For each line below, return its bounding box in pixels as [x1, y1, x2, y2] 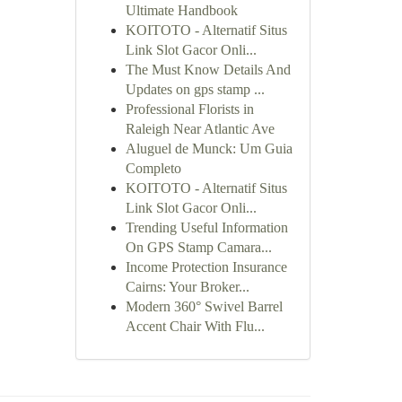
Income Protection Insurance [125, 259, 287, 275]
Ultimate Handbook [125, 3, 238, 18]
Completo [125, 161, 181, 176]
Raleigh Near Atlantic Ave [125, 121, 275, 136]
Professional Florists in [125, 101, 254, 117]
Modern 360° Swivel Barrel [125, 299, 283, 314]
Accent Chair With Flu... [125, 319, 265, 334]
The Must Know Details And [125, 62, 291, 77]
